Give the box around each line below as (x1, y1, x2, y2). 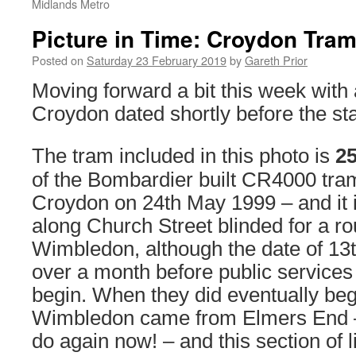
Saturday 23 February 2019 (87, 52, 226, 68)
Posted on (32, 52, 83, 68)
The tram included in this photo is (32, 145, 335, 167)
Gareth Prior (245, 52, 308, 68)
